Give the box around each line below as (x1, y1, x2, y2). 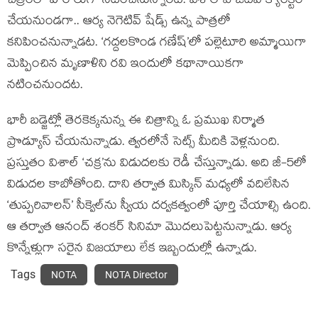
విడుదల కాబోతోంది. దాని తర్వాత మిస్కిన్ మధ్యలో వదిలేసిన (7, 175, 290, 196)
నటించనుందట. (7, 76, 83, 97)
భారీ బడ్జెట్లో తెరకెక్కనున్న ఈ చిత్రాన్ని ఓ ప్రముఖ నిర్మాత (7, 111, 265, 132)
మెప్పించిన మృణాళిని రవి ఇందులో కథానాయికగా (7, 55, 244, 75)
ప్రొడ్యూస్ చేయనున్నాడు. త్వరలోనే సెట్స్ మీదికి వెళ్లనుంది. (7, 133, 280, 153)
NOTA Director (105, 269, 168, 280)
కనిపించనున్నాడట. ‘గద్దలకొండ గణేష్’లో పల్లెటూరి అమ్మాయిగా (7, 33, 307, 54)
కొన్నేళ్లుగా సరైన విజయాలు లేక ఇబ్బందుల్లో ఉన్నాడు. (7, 239, 257, 260)
